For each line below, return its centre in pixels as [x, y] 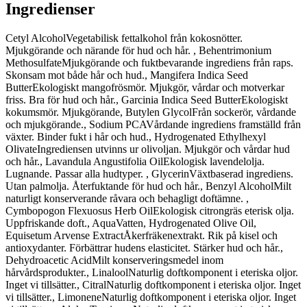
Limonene [79, 297]
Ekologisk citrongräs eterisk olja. [223, 211]
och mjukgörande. [45, 125]
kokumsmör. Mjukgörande [63, 112]
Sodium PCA [118, 125]
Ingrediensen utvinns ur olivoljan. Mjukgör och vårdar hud [163, 149]
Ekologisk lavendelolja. [214, 162]
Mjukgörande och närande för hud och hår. [99, 51]
